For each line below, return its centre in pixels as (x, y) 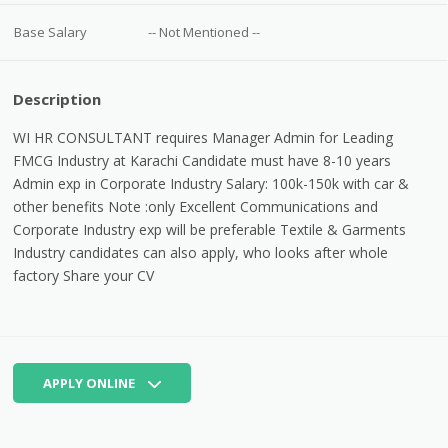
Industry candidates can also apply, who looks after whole (201, 252)
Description (57, 98)
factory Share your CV (84, 275)
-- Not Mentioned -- (204, 32)
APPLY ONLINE (91, 382)
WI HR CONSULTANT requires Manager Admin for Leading (203, 137)
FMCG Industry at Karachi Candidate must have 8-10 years (202, 160)
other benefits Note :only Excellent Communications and (196, 206)
